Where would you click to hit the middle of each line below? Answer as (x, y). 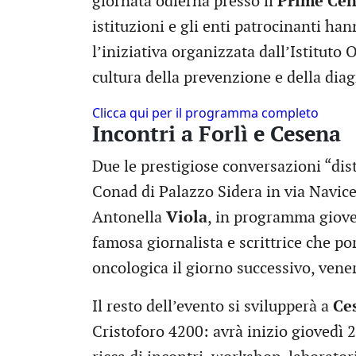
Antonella (129, 217)
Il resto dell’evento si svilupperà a (213, 306)
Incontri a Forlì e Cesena (217, 134)
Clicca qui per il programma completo (205, 112)
